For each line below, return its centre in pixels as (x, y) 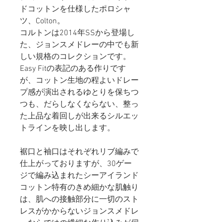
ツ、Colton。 (42, 21)
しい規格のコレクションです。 (75, 57)
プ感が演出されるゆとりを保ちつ (79, 92)
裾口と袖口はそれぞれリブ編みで (79, 152)
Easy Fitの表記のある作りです (73, 69)
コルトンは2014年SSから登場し (77, 33)
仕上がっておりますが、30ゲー (76, 164)
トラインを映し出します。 (67, 128)
